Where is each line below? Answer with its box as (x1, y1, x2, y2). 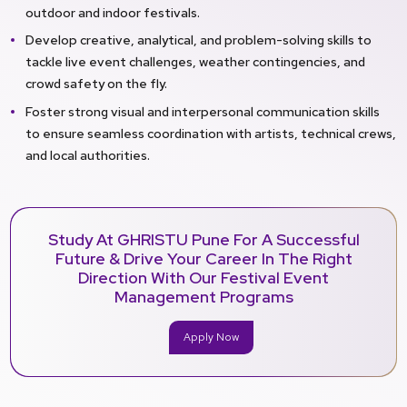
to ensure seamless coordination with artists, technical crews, (25, 124, 396, 142)
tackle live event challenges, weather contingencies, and (25, 53, 365, 71)
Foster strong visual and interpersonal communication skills (25, 102, 380, 120)
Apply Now (183, 330, 239, 345)
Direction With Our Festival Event (78, 267, 329, 289)
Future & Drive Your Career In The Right (55, 248, 352, 270)
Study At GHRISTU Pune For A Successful (47, 229, 360, 251)
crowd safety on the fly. (25, 74, 167, 93)
